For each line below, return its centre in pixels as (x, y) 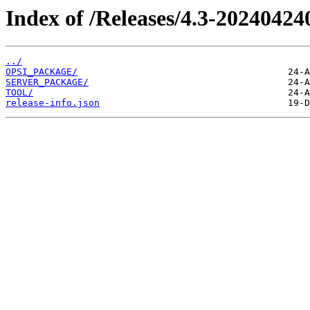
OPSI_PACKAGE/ (42, 72)
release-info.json (53, 103)
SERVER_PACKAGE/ (47, 82)
